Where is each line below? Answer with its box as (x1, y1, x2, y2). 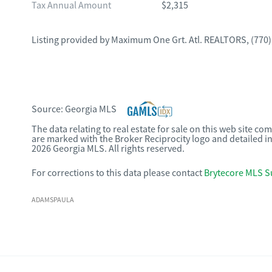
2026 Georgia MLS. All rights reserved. (32, 143, 185, 155)
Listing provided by (32, 34, 111, 46)
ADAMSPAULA (32, 195, 74, 205)
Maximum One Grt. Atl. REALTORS (111, 34, 246, 46)
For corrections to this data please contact (32, 167, 202, 179)
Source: (32, 103, 65, 115)
